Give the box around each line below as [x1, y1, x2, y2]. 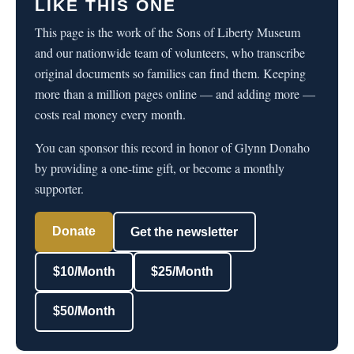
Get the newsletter [130, 224, 239, 239]
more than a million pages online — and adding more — [35, 85, 315, 103]
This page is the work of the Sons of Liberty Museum [35, 24, 300, 41]
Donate [51, 224, 96, 238]
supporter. [35, 180, 84, 198]
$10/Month [52, 264, 115, 278]
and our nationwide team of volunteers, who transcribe [35, 44, 305, 62]
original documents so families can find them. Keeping [35, 65, 306, 82]
